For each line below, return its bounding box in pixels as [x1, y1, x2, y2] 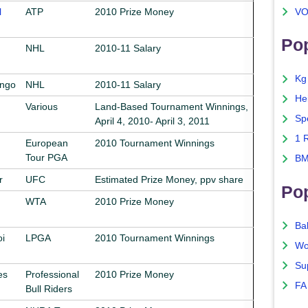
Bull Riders [25, 283, 72, 294]
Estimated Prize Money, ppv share [95, 173, 243, 185]
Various [25, 100, 58, 112]
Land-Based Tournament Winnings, [95, 100, 248, 112]
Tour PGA [25, 151, 67, 163]
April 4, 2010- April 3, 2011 [95, 115, 210, 126]
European [25, 137, 68, 148]
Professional [25, 268, 79, 280]
